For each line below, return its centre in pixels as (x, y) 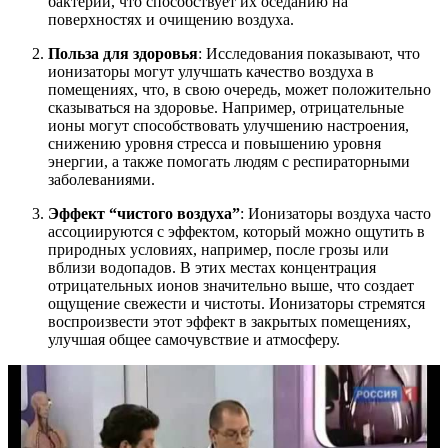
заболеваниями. (101, 180)
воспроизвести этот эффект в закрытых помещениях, (229, 322)
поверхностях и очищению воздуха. (171, 20)
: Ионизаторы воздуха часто (335, 214)
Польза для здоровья (123, 54)
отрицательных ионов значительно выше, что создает (231, 286)
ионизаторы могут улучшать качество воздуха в (211, 72)
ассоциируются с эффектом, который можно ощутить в (236, 232)
